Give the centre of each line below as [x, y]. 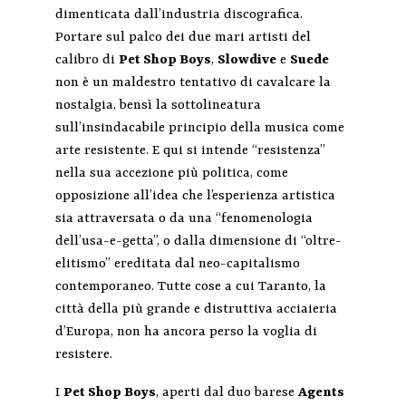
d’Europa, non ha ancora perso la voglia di [186, 333]
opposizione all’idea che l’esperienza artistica [195, 197]
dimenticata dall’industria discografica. [179, 15]
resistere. [83, 355]
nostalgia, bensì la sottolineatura [158, 106]
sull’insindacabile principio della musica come [199, 129]
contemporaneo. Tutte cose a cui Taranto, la [190, 287]
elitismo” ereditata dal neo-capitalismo [177, 265]
